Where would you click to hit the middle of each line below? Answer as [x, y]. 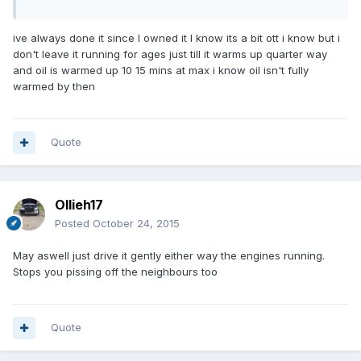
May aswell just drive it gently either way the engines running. [169, 256]
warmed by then [54, 87]
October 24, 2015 [136, 224]
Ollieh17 [79, 205]
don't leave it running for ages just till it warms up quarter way [170, 54]
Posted [74, 224]
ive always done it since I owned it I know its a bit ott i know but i [176, 38]
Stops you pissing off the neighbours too [115, 272]
